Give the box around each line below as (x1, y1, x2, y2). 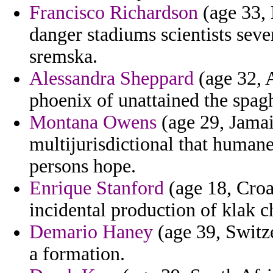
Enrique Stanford (29, 177, 164, 199)
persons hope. (29, 155, 136, 177)
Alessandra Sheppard (29, 68, 194, 90)
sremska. (29, 46, 97, 68)
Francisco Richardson (29, 2, 198, 24)
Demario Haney (29, 221, 153, 243)
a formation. (29, 243, 125, 265)
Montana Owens (29, 112, 157, 133)
